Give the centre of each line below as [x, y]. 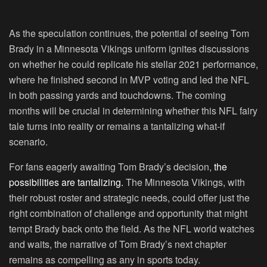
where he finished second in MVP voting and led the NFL [129, 80]
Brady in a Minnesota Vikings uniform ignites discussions [129, 49]
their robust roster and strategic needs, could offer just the [129, 198]
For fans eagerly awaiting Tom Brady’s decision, [110, 167]
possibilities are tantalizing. [66, 182]
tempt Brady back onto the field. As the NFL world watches [132, 229]
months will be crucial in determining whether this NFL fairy [133, 111]
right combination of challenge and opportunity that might [128, 213]
